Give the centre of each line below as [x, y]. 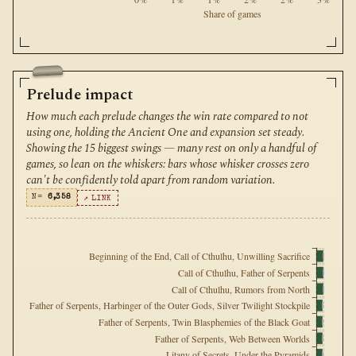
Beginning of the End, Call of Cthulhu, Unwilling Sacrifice [199, 256]
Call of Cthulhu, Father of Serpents [244, 273]
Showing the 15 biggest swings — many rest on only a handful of [172, 149]
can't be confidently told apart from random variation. [151, 181]
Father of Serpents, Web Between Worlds [232, 338]
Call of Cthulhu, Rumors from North [240, 289]
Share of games [232, 13]
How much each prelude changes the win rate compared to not [167, 117]
